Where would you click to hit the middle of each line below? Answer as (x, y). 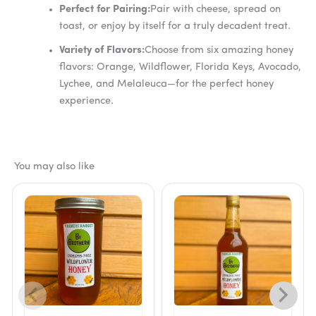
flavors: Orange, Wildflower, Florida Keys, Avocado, (180, 68)
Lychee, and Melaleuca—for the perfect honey (166, 85)
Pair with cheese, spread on (215, 10)
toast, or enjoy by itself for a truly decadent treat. (175, 27)
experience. (86, 102)
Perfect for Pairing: (104, 10)
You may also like (54, 166)
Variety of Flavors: (102, 51)
